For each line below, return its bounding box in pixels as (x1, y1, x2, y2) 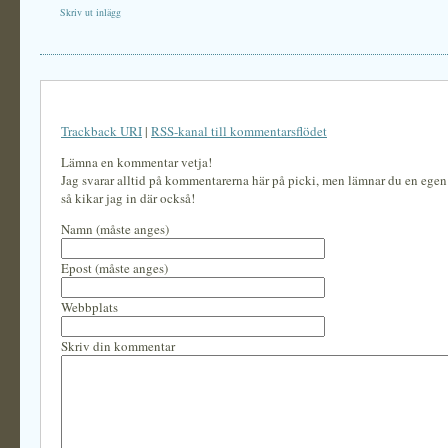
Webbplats (61, 298, 118, 316)
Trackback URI (61, 122, 142, 140)
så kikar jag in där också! (61, 189, 195, 207)
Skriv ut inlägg (60, 5, 121, 19)
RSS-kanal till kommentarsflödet (151, 122, 327, 140)
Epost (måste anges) (61, 259, 168, 277)
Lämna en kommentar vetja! (61, 153, 212, 171)
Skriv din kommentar (61, 337, 175, 355)
